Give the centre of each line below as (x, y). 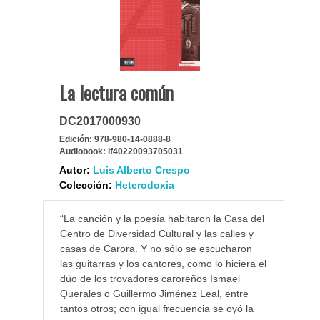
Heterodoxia (144, 185)
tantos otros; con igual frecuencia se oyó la (156, 309)
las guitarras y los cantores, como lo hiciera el (163, 264)
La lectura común (116, 93)
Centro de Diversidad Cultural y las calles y (156, 234)
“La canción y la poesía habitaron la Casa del (162, 219)
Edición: (75, 140)
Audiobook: (82, 152)
